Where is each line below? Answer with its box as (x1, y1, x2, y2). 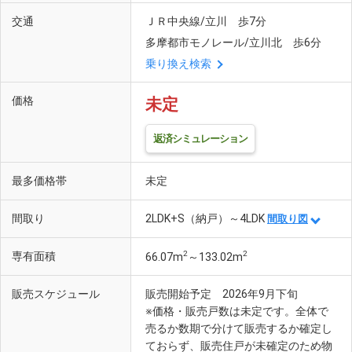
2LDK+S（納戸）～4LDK (145, 212, 267, 225)
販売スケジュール (12, 288, 100, 302)
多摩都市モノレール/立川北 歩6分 (145, 36, 321, 49)
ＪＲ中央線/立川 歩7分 (145, 15, 266, 28)
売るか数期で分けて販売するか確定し (145, 322, 332, 335)
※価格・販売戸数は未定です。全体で (145, 305, 328, 318)
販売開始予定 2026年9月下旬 (145, 288, 298, 301)
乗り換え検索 (145, 57, 211, 71)
